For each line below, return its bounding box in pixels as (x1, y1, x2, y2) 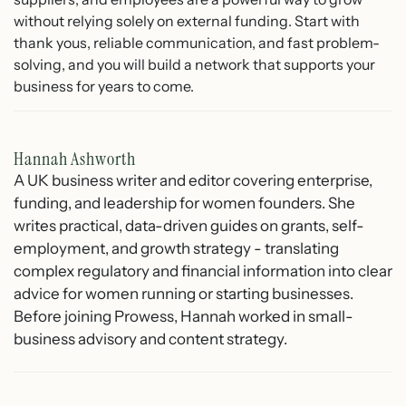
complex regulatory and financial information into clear (14, 261, 392, 280)
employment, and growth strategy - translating (14, 238, 339, 257)
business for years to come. (14, 77, 194, 96)
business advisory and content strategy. (14, 329, 287, 348)
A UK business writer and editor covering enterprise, (14, 170, 372, 189)
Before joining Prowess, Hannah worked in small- (14, 306, 353, 325)
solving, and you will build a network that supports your (14, 55, 375, 74)
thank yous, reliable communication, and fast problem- (14, 34, 380, 53)
